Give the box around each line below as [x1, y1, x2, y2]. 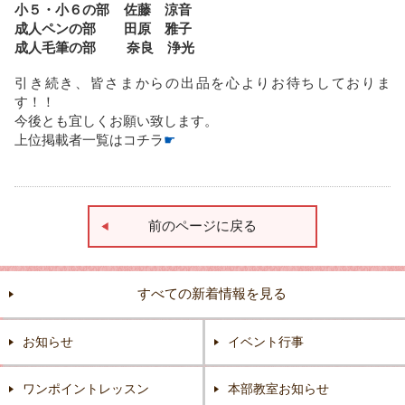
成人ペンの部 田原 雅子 [14, 20, 193, 36]
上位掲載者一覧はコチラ [14, 131, 165, 147]
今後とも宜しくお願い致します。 [14, 112, 219, 128]
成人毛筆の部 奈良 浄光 [14, 39, 195, 55]
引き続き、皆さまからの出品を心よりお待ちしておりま [14, 74, 391, 90]
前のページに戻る [148, 217, 257, 233]
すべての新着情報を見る [137, 285, 287, 301]
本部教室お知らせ [228, 381, 329, 396]
